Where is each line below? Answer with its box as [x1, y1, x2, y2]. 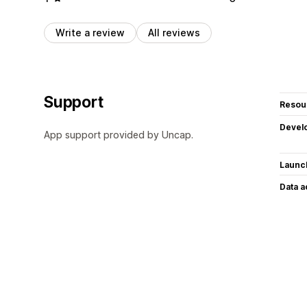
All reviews [148, 26, 200, 38]
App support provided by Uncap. [44, 128, 193, 140]
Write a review [56, 26, 125, 38]
